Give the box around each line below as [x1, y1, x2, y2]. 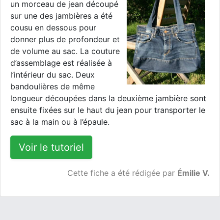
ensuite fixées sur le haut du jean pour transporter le [10, 105, 205, 115]
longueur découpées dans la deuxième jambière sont [10, 93, 206, 104]
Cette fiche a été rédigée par [67, 168, 177, 178]
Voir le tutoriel [19, 141, 84, 154]
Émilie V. [177, 168, 210, 178]
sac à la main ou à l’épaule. [10, 117, 110, 127]
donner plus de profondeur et [10, 34, 120, 45]
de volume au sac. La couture [10, 46, 120, 56]
